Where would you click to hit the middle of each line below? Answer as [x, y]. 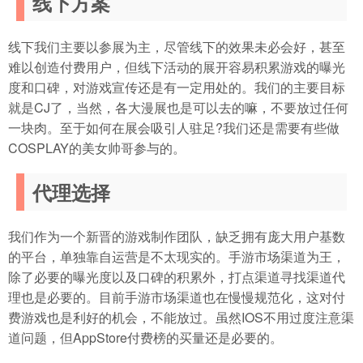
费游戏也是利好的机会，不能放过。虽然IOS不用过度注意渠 [181, 317]
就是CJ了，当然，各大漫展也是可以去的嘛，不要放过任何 [178, 107]
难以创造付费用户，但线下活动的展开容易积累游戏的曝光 [177, 66]
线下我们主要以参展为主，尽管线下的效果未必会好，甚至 [177, 46]
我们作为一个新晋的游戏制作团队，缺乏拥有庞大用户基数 [177, 236]
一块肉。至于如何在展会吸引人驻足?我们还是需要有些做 [174, 127]
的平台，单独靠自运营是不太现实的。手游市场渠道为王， [177, 256]
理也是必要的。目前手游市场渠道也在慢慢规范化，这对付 [177, 297]
